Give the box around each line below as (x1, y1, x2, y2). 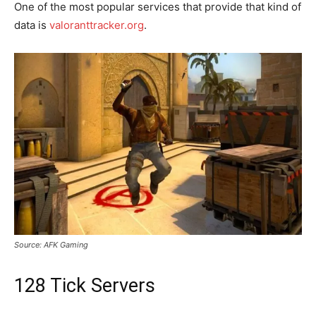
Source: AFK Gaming (14, 240, 88, 250)
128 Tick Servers (14, 274, 155, 298)
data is (14, 18, 49, 32)
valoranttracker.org (49, 18, 144, 32)
